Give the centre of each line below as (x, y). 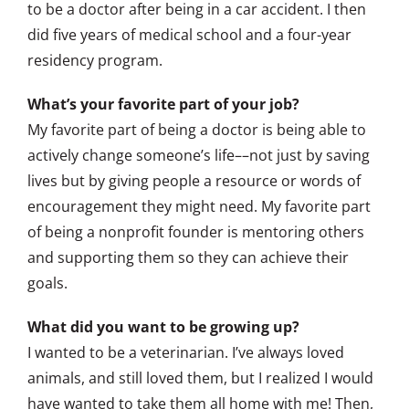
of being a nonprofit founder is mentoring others (196, 231)
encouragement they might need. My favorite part (199, 206)
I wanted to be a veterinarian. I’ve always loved (186, 352)
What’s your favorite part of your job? (163, 104)
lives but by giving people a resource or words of (194, 180)
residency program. (95, 60)
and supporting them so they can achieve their (188, 257)
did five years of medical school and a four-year (189, 34)
